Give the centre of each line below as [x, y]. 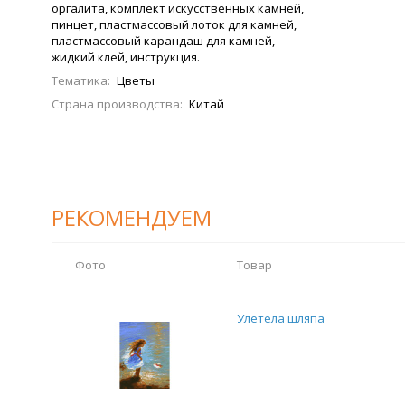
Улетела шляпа [281, 318]
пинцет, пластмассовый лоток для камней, [174, 24]
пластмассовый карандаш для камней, [163, 41]
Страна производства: [117, 104]
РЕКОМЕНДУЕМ [132, 217]
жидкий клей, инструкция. [126, 57]
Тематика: [81, 80]
